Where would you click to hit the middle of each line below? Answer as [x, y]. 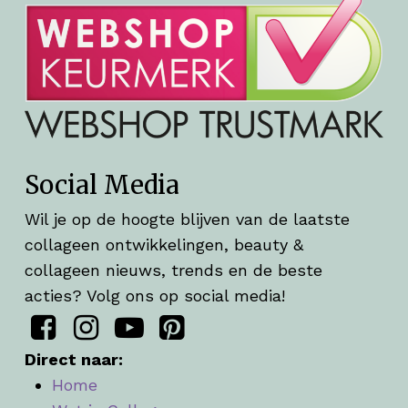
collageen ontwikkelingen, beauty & [163, 245]
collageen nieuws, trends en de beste [173, 270]
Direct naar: [73, 360]
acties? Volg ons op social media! [154, 296]
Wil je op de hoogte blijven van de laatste [187, 219]
